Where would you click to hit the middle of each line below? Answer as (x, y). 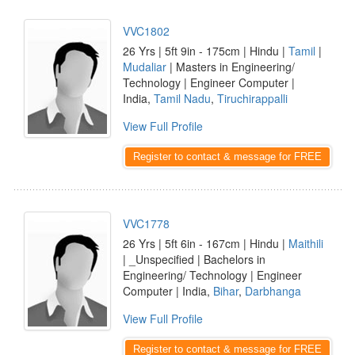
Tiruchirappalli (252, 98)
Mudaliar (145, 67)
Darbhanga (273, 291)
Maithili (306, 243)
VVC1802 (146, 31)
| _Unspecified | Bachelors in (194, 259)
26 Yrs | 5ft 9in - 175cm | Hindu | (206, 51)
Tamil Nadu (182, 98)
